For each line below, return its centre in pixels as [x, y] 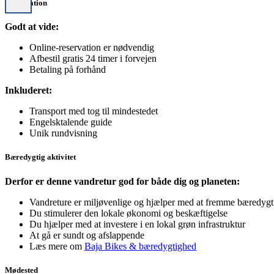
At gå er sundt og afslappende [87, 235]
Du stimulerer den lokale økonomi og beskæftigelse [128, 213]
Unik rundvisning [63, 133]
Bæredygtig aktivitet [40, 157]
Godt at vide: [32, 27]
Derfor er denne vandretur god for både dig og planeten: [122, 181]
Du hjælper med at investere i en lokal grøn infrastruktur [137, 224]
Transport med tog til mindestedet [94, 111]
